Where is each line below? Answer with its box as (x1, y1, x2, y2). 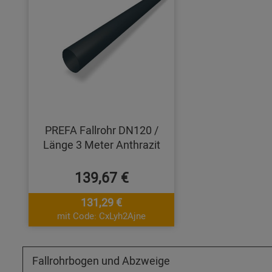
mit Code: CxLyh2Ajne (57, 209, 146, 222)
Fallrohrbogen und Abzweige (32, 253, 170, 268)
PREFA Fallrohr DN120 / (44, 123, 158, 138)
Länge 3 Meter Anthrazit (42, 137, 160, 152)
